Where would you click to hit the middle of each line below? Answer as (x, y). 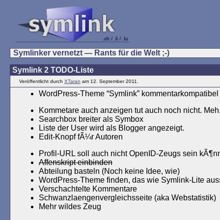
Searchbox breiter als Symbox (91, 119)
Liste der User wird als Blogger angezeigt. (111, 128)
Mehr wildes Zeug (70, 206)
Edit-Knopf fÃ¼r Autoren (81, 137)
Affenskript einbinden (76, 162)
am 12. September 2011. (110, 81)
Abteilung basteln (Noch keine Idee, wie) (109, 171)
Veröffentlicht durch (42, 81)
